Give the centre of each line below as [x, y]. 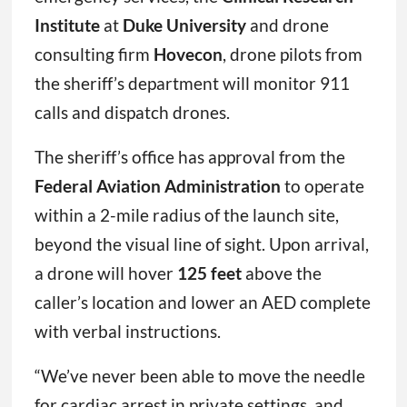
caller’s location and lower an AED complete [202, 303]
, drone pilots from [292, 55]
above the [281, 273]
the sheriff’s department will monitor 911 [192, 84]
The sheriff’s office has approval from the [189, 157]
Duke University [184, 25]
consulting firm [94, 55]
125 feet [209, 273]
